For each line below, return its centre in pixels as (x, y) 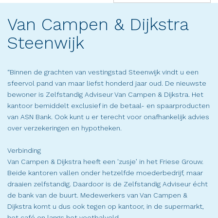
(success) (129, 8)
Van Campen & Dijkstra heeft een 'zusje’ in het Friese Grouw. (105, 162)
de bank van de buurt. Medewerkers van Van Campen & (97, 195)
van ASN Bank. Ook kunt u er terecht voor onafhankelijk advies (108, 117)
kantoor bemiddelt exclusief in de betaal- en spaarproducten (109, 106)
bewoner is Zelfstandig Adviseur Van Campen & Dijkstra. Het (105, 95)
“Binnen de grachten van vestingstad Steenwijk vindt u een (103, 72)
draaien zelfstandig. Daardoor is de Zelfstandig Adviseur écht (108, 184)
